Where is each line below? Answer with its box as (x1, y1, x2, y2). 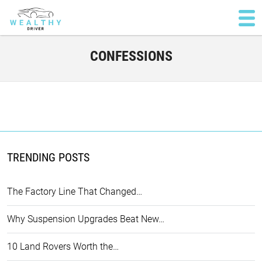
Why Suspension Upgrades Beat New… (7, 213, 164, 225)
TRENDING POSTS (7, 150, 89, 164)
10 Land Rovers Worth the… (7, 241, 119, 252)
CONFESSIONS (89, 48, 173, 64)
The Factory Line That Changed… (7, 186, 142, 197)
